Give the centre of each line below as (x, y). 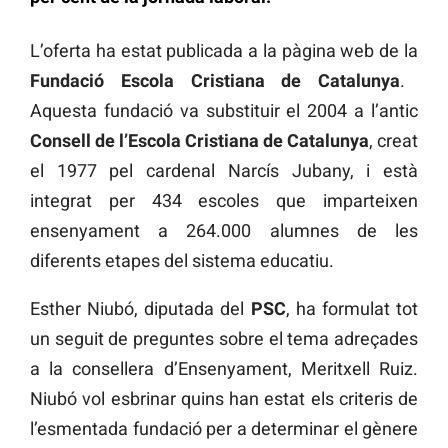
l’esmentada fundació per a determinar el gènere (224, 428)
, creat (393, 140)
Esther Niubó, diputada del (140, 308)
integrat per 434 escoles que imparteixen (224, 200)
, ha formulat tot (352, 308)
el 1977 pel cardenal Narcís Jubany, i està (224, 170)
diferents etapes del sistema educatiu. (182, 260)
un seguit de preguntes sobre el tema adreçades (224, 338)
